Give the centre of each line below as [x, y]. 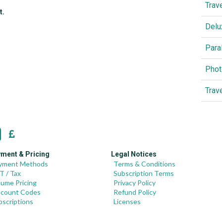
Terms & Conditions [144, 164]
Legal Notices [134, 154]
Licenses [127, 201]
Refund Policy [135, 192]
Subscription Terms [144, 173]
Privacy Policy [135, 183]
